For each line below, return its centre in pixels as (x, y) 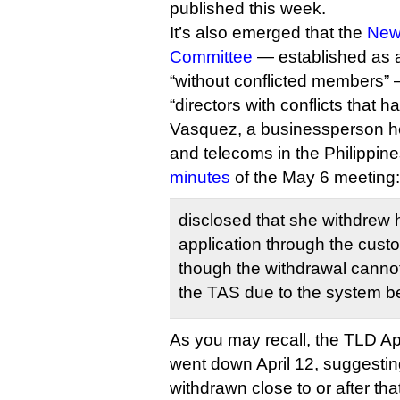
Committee (211, 57)
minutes (200, 177)
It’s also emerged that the (268, 33)
